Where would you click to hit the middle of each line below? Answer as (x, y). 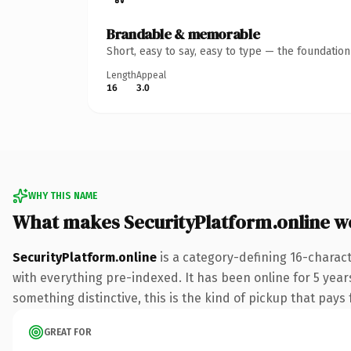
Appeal (151, 75)
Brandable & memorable (183, 34)
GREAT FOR (68, 332)
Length (121, 75)
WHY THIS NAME (63, 195)
